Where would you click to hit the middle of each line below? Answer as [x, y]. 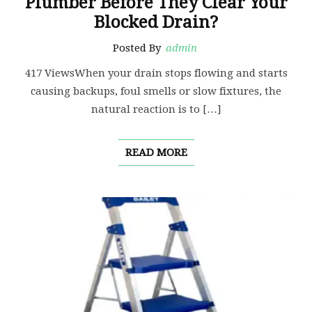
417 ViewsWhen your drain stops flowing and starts [156, 73]
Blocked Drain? [156, 23]
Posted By [138, 48]
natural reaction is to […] [156, 110]
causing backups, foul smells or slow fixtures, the [156, 92]
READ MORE [156, 153]
